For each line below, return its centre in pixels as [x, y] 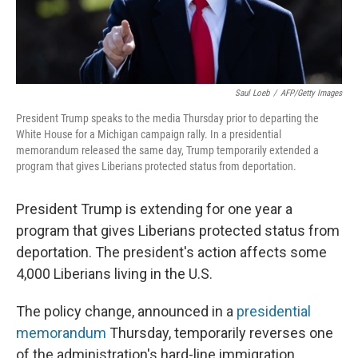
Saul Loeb [252, 93]
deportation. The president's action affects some [171, 253]
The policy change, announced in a [126, 312]
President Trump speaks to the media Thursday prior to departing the [167, 119]
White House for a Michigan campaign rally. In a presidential [149, 135]
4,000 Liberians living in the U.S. [114, 274]
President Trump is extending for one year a [154, 209]
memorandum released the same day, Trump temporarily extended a [167, 151]
